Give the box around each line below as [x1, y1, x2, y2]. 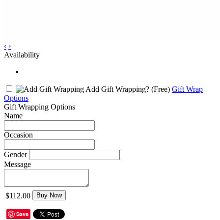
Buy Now [36, 191, 62, 199]
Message [4, 160, 31, 168]
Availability [4, 50, 40, 59]
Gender [4, 150, 27, 159]
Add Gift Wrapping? [84, 84, 151, 93]
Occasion [4, 130, 33, 139]
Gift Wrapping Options [4, 102, 75, 111]
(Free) [151, 84, 170, 93]
